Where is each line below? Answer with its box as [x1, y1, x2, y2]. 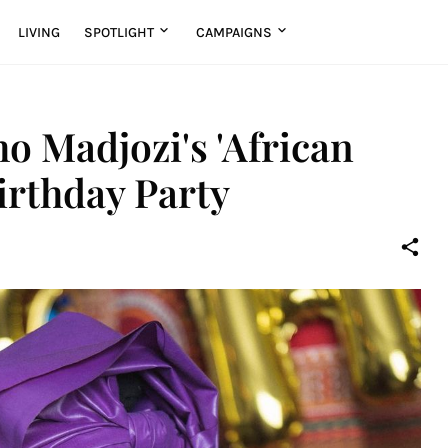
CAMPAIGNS [195, 23, 272, 41]
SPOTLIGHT [83, 23, 154, 41]
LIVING [17, 23, 60, 41]
